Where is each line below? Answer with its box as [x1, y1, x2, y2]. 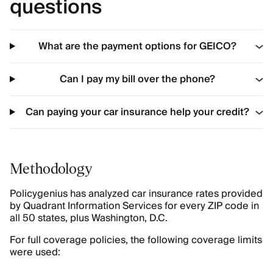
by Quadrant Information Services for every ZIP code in [10, 197, 259, 214]
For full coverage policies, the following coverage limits [10, 232, 262, 249]
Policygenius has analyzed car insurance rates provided [10, 185, 263, 202]
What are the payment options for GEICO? [38, 38, 237, 55]
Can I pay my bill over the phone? [60, 71, 216, 88]
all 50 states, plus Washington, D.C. [10, 210, 170, 227]
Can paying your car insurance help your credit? [26, 104, 250, 121]
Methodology [10, 158, 93, 177]
